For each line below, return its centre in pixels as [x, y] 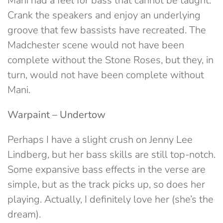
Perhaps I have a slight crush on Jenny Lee [100, 140]
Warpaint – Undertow [56, 115]
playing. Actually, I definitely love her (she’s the [111, 199]
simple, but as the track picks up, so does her [106, 184]
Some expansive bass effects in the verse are [107, 169]
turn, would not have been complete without [106, 75]
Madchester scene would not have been [96, 45]
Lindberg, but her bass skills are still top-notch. [111, 155]
